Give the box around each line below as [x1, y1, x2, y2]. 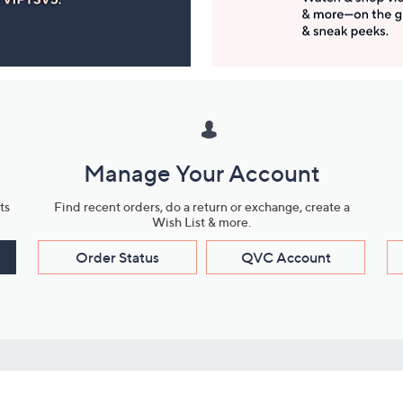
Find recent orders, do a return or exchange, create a [53, 199, 350, 214]
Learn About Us [107, 375, 209, 393]
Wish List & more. [152, 214, 251, 229]
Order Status [76, 248, 159, 266]
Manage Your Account [83, 159, 320, 187]
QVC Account [240, 248, 331, 266]
